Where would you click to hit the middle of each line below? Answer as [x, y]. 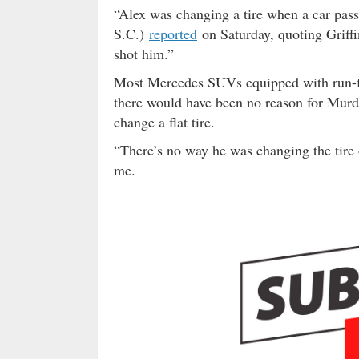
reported [173, 34]
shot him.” [144, 54]
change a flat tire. [164, 122]
